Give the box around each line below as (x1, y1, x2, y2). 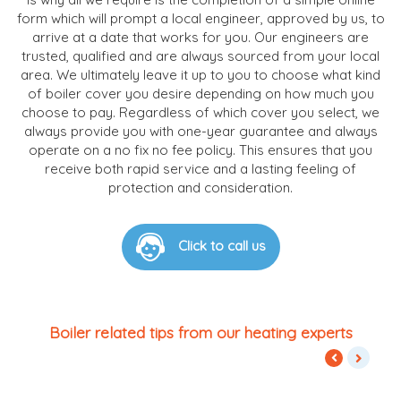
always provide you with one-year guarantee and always (23, 122, 378, 140)
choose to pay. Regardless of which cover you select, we (21, 103, 380, 121)
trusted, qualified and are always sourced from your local (21, 47, 380, 64)
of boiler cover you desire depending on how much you (27, 84, 374, 102)
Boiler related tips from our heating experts (48, 322, 353, 342)
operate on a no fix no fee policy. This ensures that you (29, 141, 372, 158)
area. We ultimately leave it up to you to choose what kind (21, 65, 380, 83)
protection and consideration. (108, 178, 293, 196)
